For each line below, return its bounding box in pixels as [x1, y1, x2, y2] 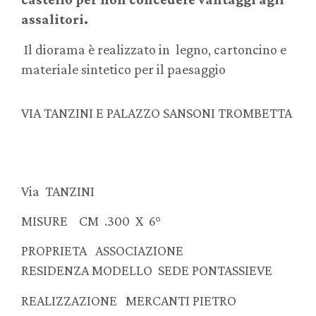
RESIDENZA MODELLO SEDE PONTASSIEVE [21, 262, 272, 279]
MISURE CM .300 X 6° [21, 212, 161, 229]
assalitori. [21, 11, 88, 28]
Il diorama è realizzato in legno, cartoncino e [24, 41, 286, 57]
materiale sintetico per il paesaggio [21, 61, 226, 77]
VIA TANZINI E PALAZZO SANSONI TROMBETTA [21, 105, 292, 121]
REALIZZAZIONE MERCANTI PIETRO [21, 292, 236, 308]
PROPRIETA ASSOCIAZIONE [21, 243, 226, 259]
